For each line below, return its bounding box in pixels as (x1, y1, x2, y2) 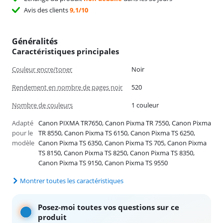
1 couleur (131, 100, 159, 110)
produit (38, 212, 67, 222)
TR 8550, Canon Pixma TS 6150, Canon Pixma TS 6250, (38, 128, 195, 137)
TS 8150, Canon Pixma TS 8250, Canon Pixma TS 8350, (38, 148, 195, 157)
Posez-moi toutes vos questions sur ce (38, 202, 179, 212)
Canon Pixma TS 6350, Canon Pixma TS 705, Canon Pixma (38, 138, 207, 147)
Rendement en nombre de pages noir (12, 82, 122, 92)
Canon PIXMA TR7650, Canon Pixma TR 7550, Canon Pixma (38, 118, 211, 127)
